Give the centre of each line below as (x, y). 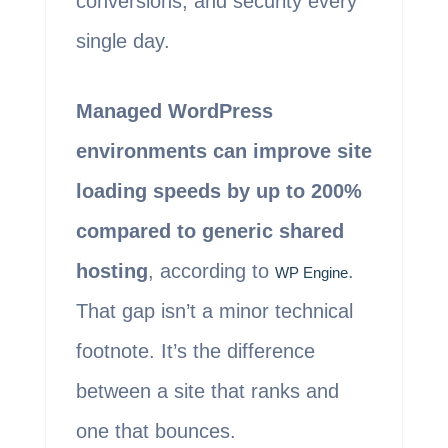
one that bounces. (155, 431)
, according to (211, 271)
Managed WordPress (174, 111)
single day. (122, 41)
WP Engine (311, 273)
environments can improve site (223, 151)
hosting (111, 271)
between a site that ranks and (207, 391)
